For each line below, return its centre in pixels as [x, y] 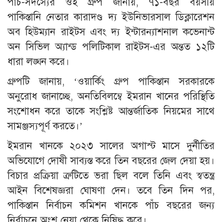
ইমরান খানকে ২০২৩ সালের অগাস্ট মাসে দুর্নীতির [111, 146]
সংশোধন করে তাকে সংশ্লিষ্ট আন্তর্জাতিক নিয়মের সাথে [111, 111]
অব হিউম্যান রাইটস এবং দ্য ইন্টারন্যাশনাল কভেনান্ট [111, 32]
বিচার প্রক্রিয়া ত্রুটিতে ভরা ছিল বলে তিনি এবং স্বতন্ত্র [111, 175]
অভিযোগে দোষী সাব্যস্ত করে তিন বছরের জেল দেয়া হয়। [111, 161]
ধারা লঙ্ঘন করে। [38, 61]
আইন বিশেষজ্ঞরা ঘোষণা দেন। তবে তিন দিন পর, [111, 190]
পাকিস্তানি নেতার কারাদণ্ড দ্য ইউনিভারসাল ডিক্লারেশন [111, 17]
